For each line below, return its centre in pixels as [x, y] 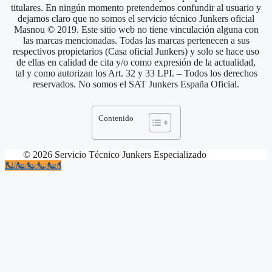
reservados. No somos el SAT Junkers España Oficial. [136, 84]
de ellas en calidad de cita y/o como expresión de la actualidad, [136, 62]
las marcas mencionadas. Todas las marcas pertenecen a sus [136, 40]
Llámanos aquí [33, 165]
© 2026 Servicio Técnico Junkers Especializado [115, 154]
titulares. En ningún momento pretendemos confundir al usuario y [136, 7]
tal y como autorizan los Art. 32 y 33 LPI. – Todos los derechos [136, 73]
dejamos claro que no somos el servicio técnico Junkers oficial [136, 18]
